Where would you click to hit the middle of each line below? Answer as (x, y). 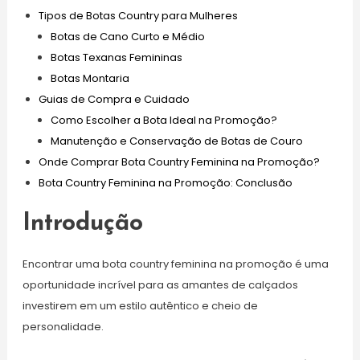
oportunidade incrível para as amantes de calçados (160, 284)
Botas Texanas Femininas (116, 57)
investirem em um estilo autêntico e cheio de (140, 305)
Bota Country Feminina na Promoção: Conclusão (165, 182)
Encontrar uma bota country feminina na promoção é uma (175, 264)
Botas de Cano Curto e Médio (127, 36)
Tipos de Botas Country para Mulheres (138, 15)
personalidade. (63, 326)
